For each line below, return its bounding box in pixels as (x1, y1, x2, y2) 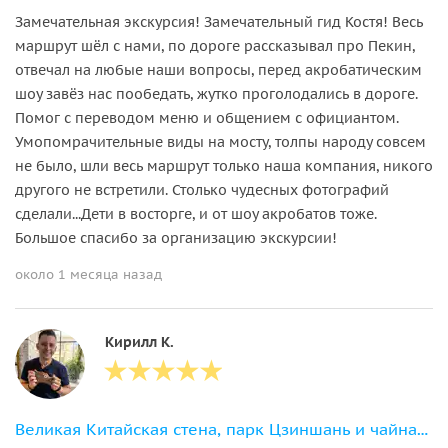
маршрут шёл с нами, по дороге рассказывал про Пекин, (15, 36, 415, 55)
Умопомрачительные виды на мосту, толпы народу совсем (15, 132, 426, 151)
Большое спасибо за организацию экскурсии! (15, 228, 337, 247)
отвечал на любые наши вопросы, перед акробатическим (15, 60, 422, 79)
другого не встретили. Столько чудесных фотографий (15, 180, 389, 199)
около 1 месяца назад (15, 265, 162, 283)
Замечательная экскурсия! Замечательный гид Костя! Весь (15, 12, 423, 31)
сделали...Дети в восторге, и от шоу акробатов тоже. (15, 204, 377, 223)
